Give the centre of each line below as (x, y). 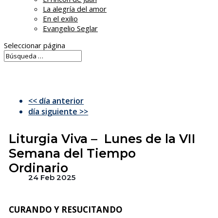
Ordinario (39, 168)
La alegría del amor (75, 9)
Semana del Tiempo (73, 153)
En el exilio (60, 18)
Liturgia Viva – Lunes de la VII (102, 139)
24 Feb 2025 (52, 177)
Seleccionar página (35, 45)
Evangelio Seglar (70, 28)
